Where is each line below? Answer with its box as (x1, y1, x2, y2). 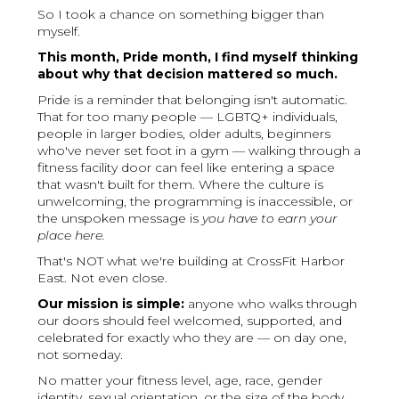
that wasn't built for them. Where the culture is (37, 176, 324, 193)
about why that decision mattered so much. (37, 66, 338, 83)
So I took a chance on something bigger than (37, 6, 325, 23)
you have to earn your (202, 210, 338, 227)
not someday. (37, 346, 124, 363)
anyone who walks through (184, 296, 358, 313)
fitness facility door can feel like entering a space (37, 159, 336, 176)
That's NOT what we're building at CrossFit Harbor (37, 253, 346, 270)
